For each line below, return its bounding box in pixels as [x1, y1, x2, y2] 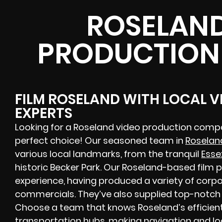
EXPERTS [15, 103, 72, 123]
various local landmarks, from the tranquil [15, 147, 201, 160]
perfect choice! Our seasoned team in [15, 134, 185, 147]
